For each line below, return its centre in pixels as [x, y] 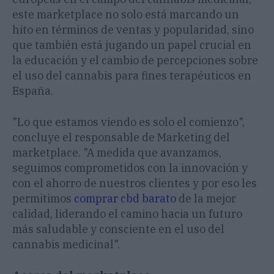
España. [33, 91]
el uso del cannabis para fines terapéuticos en [132, 76]
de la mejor [206, 199]
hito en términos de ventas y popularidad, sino [133, 30]
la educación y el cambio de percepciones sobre [135, 61]
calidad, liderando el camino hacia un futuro [127, 214]
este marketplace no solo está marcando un [126, 15]
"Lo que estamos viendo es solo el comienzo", [128, 122]
